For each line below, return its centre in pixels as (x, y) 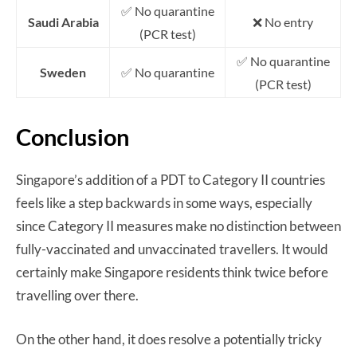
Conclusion (73, 136)
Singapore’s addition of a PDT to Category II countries (171, 179)
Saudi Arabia (63, 22)
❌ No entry (283, 22)
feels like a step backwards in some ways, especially (164, 202)
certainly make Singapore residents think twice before (172, 272)
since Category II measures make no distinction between (178, 226)
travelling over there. (78, 295)
